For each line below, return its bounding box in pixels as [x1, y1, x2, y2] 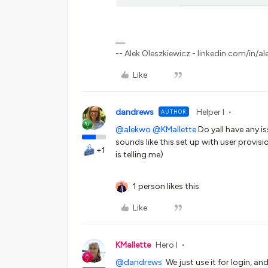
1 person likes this [133, 181, 199, 191]
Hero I [156, 239, 178, 250]
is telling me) [115, 149, 165, 160]
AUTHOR [161, 108, 187, 115]
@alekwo [115, 124, 151, 135]
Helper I [196, 106, 224, 117]
